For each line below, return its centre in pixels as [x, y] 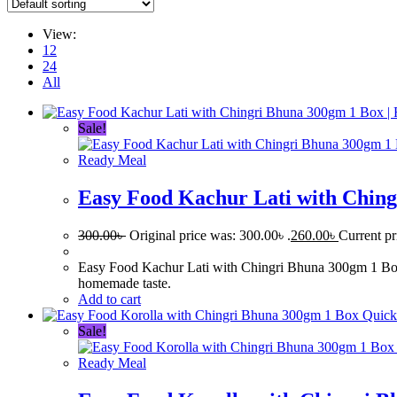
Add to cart [109, 300]
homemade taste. [125, 284]
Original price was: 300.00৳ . [210, 236]
